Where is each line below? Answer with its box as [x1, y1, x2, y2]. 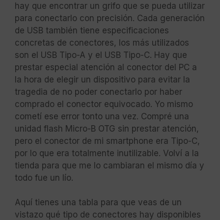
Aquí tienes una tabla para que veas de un [15, 197, 182, 208]
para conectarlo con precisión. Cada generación [15, 13, 205, 24]
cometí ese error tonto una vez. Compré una [15, 111, 189, 122]
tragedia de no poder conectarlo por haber [15, 87, 182, 97]
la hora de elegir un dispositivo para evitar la [15, 75, 190, 85]
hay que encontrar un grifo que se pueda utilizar [15, 1, 205, 11]
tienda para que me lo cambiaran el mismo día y [15, 161, 204, 171]
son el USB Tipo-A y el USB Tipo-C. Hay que [15, 50, 187, 60]
